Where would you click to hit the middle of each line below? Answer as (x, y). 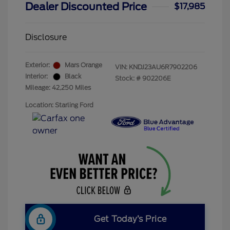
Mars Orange (83, 65)
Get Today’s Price (130, 219)
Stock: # (128, 79)
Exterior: (37, 65)
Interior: (36, 76)
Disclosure (46, 37)
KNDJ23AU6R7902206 (163, 67)
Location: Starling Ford (59, 105)
